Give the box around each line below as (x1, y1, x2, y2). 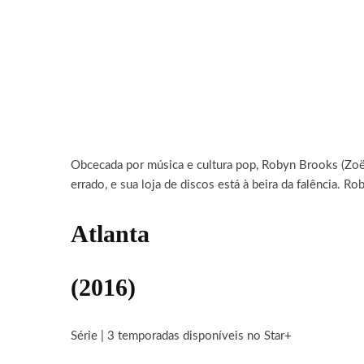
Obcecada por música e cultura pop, (71, 159, 262, 171)
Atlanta (71, 220, 149, 247)
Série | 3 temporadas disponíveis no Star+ (71, 330, 292, 342)
